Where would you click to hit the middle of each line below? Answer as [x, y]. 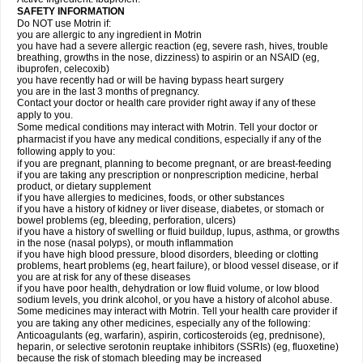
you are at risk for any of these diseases [104, 277]
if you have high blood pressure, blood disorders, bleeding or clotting [168, 254]
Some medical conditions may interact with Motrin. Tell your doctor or [167, 127]
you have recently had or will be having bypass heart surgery [150, 80]
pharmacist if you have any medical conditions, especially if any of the [169, 139]
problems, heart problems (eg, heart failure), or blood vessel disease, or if [177, 266]
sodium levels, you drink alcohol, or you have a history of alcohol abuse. [175, 300]
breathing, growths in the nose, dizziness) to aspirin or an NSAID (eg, [168, 58]
